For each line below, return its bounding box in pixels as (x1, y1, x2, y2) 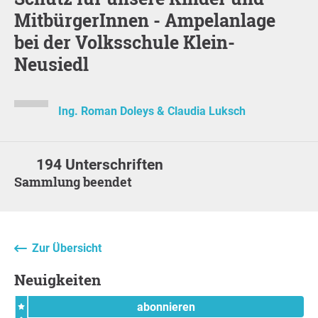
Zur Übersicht (32, 241, 102, 255)
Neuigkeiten (26, 269, 101, 290)
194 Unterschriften (36, 155, 164, 173)
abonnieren (137, 300, 195, 314)
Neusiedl (14, 52, 89, 76)
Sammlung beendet (22, 172, 132, 190)
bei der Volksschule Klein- (14, 30, 235, 54)
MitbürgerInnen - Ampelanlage (14, 8, 275, 32)
